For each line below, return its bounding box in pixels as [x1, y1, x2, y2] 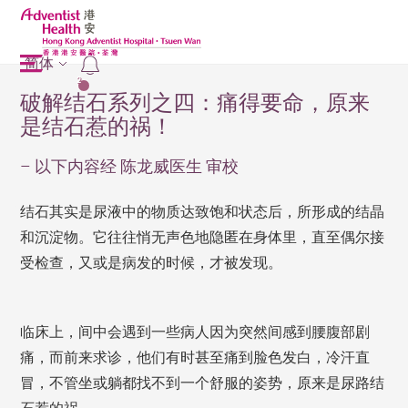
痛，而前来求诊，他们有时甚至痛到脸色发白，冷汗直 [20, 349, 371, 366]
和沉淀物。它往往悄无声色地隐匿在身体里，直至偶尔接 [20, 229, 385, 246]
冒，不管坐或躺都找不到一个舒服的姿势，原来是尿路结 [20, 374, 385, 392]
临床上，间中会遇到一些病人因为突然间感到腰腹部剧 [20, 323, 371, 341]
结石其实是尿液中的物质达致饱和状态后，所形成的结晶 [20, 203, 385, 220]
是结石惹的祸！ [20, 114, 174, 139]
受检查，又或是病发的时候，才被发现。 [20, 254, 283, 271]
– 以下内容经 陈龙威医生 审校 [20, 157, 240, 176]
